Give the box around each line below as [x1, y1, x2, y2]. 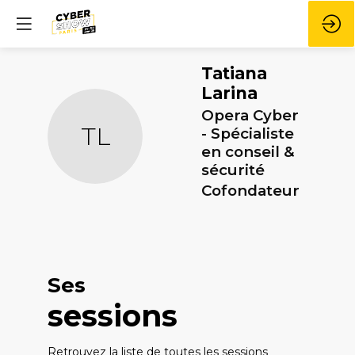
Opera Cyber [201, 105, 299, 124]
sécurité [201, 160, 265, 179]
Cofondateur [201, 181, 300, 200]
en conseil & [201, 142, 295, 161]
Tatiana [201, 63, 267, 83]
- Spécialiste [201, 124, 294, 143]
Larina [201, 83, 258, 103]
